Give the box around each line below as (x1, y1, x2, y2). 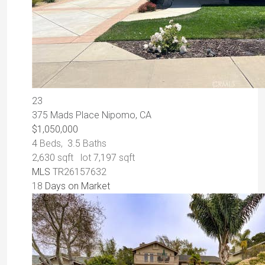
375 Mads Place (32, 109, 102, 121)
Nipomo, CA (102, 109, 151, 121)
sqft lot (55, 152, 93, 164)
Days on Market (43, 180, 110, 192)
